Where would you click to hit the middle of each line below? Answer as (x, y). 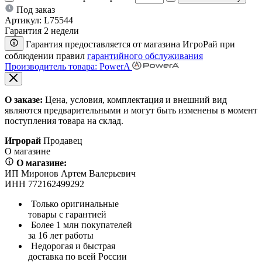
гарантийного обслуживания (145, 56)
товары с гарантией (67, 215)
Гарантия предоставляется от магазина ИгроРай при (130, 44)
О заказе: (24, 100)
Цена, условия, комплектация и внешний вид (135, 100)
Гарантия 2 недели (42, 30)
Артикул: (23, 20)
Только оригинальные (75, 204)
